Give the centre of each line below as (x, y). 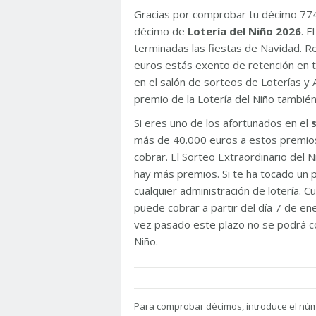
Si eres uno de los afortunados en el (223, 123)
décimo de (161, 31)
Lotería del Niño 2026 (244, 31)
